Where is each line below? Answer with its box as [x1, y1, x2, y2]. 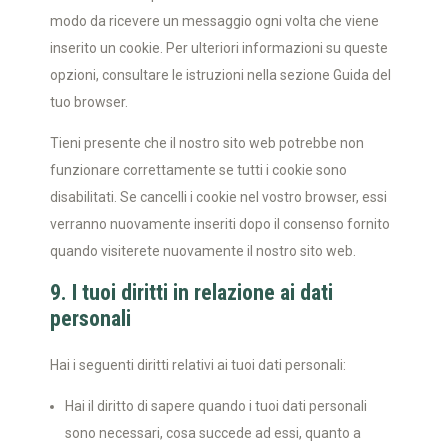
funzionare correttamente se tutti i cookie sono [50, 162, 347, 178]
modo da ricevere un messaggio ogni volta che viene [50, 13, 379, 29]
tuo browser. [50, 94, 128, 110]
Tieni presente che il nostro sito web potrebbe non [50, 135, 364, 151]
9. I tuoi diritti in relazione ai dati [50, 280, 333, 305]
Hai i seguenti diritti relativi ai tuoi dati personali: [50, 357, 346, 373]
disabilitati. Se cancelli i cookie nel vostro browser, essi [50, 189, 387, 205]
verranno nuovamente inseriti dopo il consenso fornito [50, 216, 390, 232]
